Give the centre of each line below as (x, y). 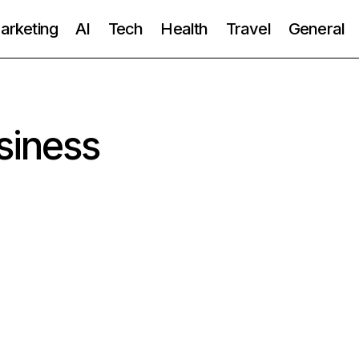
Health (184, 28)
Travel (248, 28)
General (317, 28)
